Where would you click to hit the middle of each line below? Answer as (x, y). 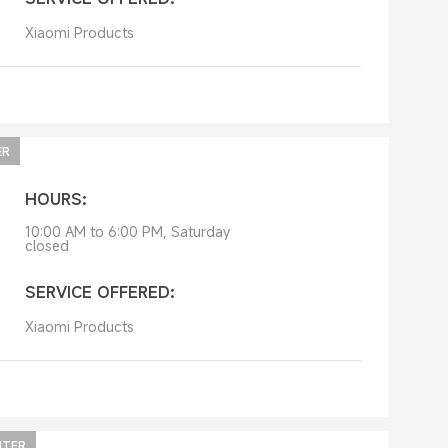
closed (46, 245)
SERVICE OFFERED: (99, 292)
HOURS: (55, 199)
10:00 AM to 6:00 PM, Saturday (127, 231)
